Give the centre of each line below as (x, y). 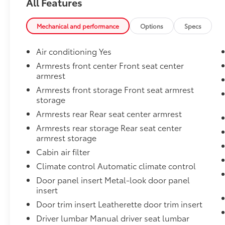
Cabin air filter (63, 152)
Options (152, 26)
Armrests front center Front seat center (110, 65)
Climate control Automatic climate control (116, 166)
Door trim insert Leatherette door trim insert (120, 204)
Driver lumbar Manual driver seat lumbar (113, 218)
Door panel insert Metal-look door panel (113, 180)
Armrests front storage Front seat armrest (115, 89)
